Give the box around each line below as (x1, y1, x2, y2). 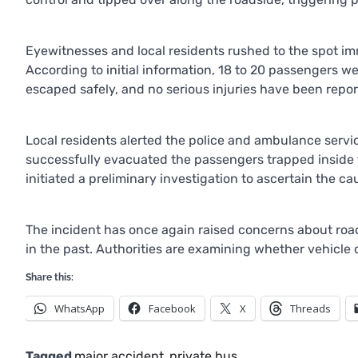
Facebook (149, 300, 196, 316)
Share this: (26, 271, 74, 283)
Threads (290, 300, 331, 316)
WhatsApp (54, 300, 105, 316)
